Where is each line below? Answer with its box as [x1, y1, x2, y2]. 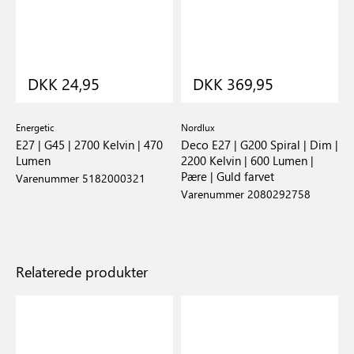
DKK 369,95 [193, 73, 273, 94]
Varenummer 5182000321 [16, 171, 145, 186]
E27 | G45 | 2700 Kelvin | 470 [16, 137, 163, 153]
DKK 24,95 [28, 73, 100, 94]
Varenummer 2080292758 [181, 186, 311, 201]
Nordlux [181, 121, 215, 134]
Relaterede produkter [16, 262, 148, 281]
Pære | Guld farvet [181, 168, 274, 184]
